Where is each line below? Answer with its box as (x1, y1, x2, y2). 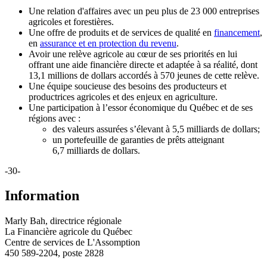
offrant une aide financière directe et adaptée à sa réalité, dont (29, 59, 257, 70)
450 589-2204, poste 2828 (5, 248, 104, 259)
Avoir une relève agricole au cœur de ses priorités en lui (29, 48, 237, 59)
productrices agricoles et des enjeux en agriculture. (29, 91, 218, 102)
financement (214, 27, 260, 38)
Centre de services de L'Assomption (5, 237, 140, 248)
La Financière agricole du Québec (5, 226, 132, 237)
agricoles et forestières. (29, 16, 114, 27)
